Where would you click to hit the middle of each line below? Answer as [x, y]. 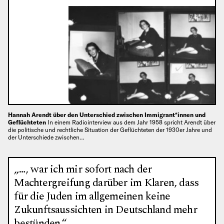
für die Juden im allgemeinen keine [92, 196]
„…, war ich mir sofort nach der [83, 169]
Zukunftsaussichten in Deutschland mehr [105, 210]
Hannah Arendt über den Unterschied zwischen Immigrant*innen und [107, 114]
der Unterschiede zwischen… [46, 137]
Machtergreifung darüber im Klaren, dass [106, 183]
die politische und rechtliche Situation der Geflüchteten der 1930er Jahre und [110, 129]
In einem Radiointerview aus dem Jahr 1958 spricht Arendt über [131, 122]
